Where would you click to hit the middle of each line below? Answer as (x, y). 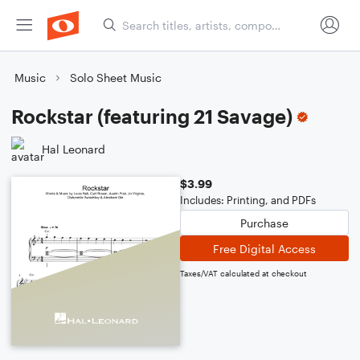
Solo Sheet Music (116, 78)
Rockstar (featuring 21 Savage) (152, 116)
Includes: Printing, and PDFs (248, 200)
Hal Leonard (74, 149)
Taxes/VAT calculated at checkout (243, 273)
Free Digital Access (264, 248)
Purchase (264, 223)
